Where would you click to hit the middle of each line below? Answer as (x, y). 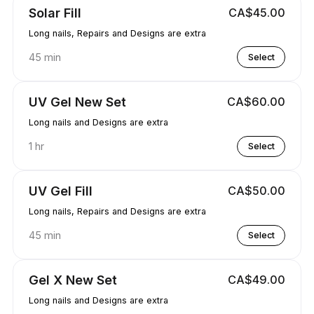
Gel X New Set (73, 280)
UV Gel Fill (60, 190)
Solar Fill (55, 12)
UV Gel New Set (77, 101)
